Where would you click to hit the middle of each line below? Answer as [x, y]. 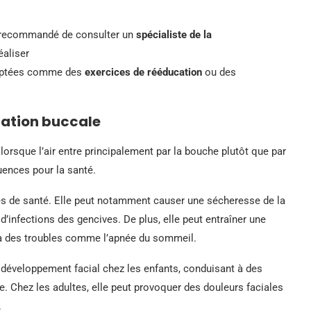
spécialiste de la [174, 34]
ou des [219, 72]
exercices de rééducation [143, 72]
